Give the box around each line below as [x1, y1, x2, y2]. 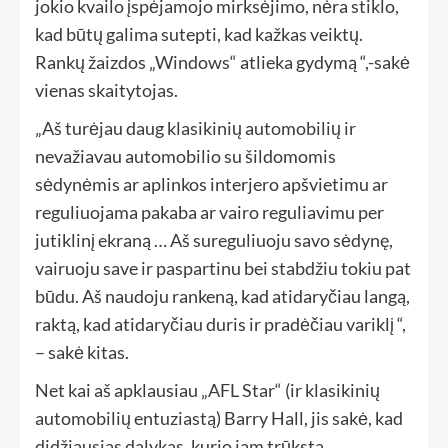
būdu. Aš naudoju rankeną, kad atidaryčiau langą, [35, 285, 410, 308]
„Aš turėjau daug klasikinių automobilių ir [35, 117, 356, 140]
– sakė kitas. [35, 341, 129, 364]
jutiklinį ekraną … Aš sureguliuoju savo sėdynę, [35, 229, 393, 252]
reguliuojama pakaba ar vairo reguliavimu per [35, 201, 384, 224]
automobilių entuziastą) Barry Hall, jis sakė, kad [35, 407, 403, 430]
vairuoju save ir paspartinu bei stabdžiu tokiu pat [35, 257, 411, 280]
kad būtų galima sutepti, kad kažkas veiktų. [35, 23, 363, 46]
